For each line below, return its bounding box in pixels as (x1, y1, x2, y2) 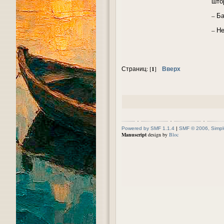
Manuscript (121, 130, 146, 138)
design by (146, 130, 169, 138)
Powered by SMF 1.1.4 (121, 125, 174, 131)
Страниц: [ (121, 64, 151, 72)
